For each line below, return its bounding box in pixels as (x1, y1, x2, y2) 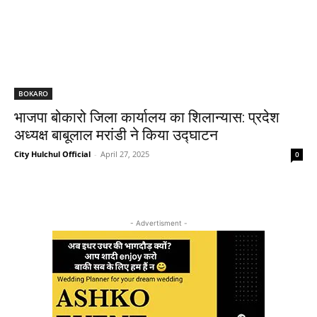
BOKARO (18, 88, 48, 98)
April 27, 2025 (100, 148, 149, 159)
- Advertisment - (129, 218, 188, 227)
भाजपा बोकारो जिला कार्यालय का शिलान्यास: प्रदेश (14, 108, 279, 126)
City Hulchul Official (14, 148, 91, 159)
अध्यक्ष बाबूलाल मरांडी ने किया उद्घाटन (14, 126, 218, 144)
